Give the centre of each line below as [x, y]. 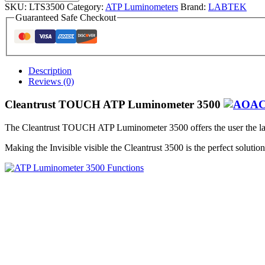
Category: [86, 7]
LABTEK [227, 7]
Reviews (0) [51, 82]
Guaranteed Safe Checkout [66, 17]
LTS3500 [47, 7]
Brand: [194, 7]
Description [50, 71]
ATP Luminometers [142, 7]
